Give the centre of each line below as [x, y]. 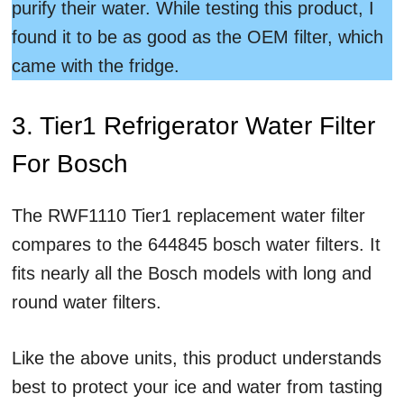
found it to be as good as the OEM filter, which [197, 37]
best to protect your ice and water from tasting [197, 387]
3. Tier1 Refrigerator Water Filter [193, 126]
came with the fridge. [96, 66]
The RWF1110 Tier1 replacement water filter [188, 216]
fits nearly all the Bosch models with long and [192, 273]
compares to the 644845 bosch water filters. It [196, 244]
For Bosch [70, 164]
